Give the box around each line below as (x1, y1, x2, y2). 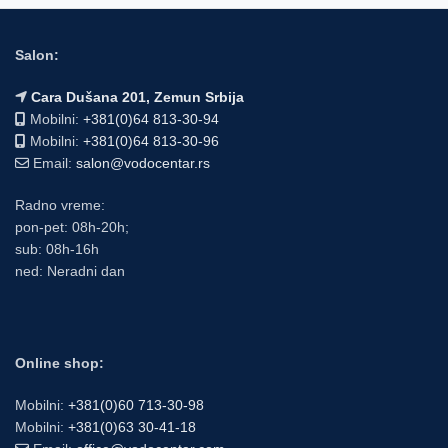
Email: (29, 155, 76, 171)
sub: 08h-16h (15, 241, 99, 257)
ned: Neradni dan (15, 263, 125, 279)
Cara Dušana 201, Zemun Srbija (31, 89, 244, 105)
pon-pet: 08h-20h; (15, 219, 129, 235)
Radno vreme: (15, 197, 105, 213)
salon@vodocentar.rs (76, 155, 210, 171)
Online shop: (15, 355, 104, 371)
